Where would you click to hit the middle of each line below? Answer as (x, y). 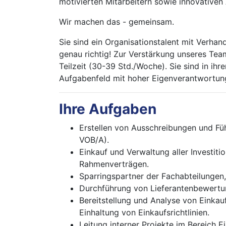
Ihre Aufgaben (108, 109)
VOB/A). (94, 140)
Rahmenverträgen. (114, 164)
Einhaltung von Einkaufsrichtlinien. (144, 212)
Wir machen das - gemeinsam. (117, 22)
